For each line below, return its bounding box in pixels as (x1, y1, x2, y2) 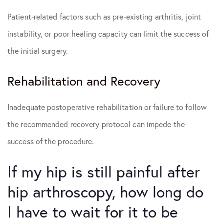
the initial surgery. (7, 46, 68, 56)
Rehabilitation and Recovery (7, 73, 160, 89)
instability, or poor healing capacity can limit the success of (7, 29, 209, 39)
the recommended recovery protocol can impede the (7, 119, 185, 129)
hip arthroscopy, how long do (7, 182, 203, 201)
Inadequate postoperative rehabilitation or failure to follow (7, 102, 207, 112)
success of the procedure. (7, 136, 94, 146)
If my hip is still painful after (7, 162, 200, 181)
